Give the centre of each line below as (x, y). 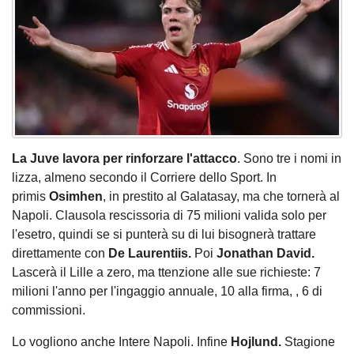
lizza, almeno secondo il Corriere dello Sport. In (144, 178)
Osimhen (76, 197)
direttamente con (60, 254)
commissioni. (49, 311)
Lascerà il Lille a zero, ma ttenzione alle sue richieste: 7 (166, 273)
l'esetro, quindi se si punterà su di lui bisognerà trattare (164, 235)
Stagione (310, 342)
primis (30, 197)
